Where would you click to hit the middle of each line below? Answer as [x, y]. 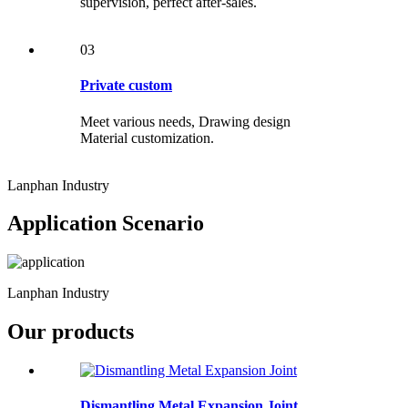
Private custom [126, 86]
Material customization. [147, 138]
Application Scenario [106, 224]
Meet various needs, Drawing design [185, 121]
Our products [71, 332]
